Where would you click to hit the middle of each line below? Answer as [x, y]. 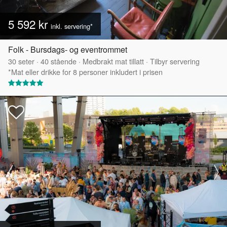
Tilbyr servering [175, 61]
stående [63, 61]
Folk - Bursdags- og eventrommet [68, 50]
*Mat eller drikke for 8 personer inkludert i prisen [85, 72]
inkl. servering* [72, 26]
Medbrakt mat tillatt [113, 61]
